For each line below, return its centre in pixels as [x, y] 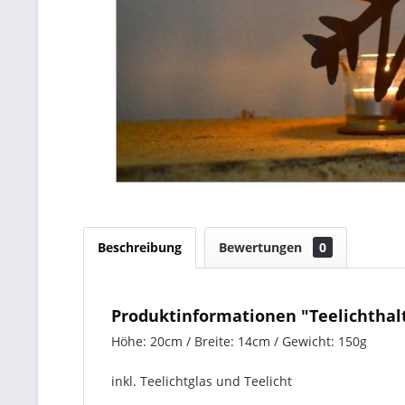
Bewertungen [262, 247]
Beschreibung [140, 247]
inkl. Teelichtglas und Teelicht [202, 381]
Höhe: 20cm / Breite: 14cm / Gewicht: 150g [239, 341]
